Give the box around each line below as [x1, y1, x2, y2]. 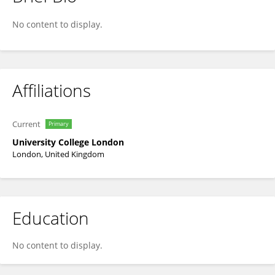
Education [12, 206, 89, 230]
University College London [12, 136, 124, 148]
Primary [48, 120, 69, 128]
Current [12, 118, 41, 130]
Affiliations [12, 79, 91, 102]
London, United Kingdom [12, 149, 104, 160]
